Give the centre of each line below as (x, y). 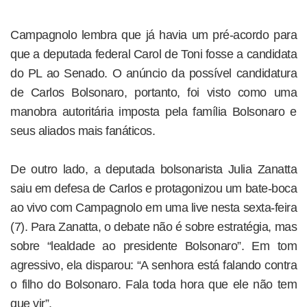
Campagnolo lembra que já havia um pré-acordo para (153, 35)
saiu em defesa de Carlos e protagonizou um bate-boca (153, 189)
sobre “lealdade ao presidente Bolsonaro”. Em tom (153, 246)
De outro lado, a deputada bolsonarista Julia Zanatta (153, 170)
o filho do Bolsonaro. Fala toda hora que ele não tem (153, 285)
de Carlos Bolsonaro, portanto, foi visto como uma (153, 93)
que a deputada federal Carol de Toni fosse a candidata (153, 54)
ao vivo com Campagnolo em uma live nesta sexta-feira (153, 208)
